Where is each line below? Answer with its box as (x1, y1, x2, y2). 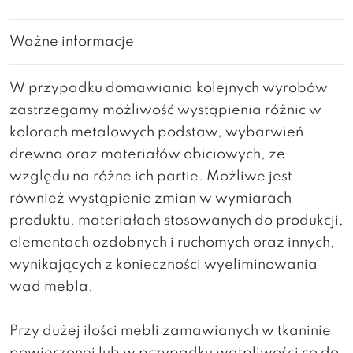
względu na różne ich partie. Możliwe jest (9, 169, 292, 184)
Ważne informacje (9, 35, 134, 49)
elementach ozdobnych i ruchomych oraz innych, (9, 236, 335, 250)
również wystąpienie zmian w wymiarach (9, 191, 292, 206)
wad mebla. (9, 280, 93, 294)
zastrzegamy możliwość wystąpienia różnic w (9, 103, 321, 117)
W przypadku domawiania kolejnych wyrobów (9, 81, 328, 95)
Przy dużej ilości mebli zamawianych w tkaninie (9, 324, 331, 338)
